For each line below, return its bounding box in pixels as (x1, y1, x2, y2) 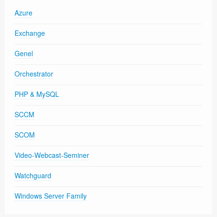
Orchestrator (15, 69, 53, 79)
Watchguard (15, 170, 51, 181)
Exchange (15, 28, 45, 38)
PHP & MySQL (15, 89, 59, 99)
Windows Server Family (15, 191, 87, 201)
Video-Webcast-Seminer (15, 150, 89, 160)
